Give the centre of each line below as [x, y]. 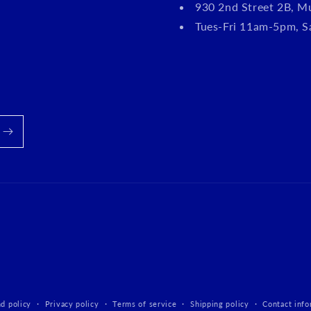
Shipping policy [220, 304]
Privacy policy [72, 304]
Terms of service [145, 304]
